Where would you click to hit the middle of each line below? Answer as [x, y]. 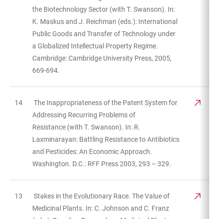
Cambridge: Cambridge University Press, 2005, [102, 58]
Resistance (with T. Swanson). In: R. [86, 127]
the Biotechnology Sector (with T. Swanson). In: [104, 9]
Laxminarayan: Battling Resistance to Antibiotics [106, 139]
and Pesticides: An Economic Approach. [92, 151]
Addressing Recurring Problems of [84, 115]
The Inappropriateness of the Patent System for [105, 102]
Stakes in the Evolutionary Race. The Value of [101, 196]
